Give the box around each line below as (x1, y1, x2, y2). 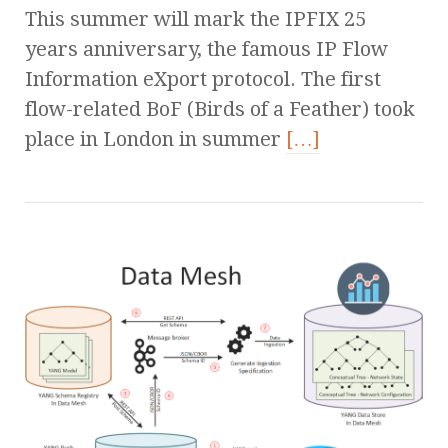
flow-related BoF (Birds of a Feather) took (25, 96, 415, 121)
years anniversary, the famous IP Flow (25, 36, 388, 61)
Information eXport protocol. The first (25, 66, 381, 91)
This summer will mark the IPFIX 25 (25, 6, 366, 31)
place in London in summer (25, 126, 286, 151)
